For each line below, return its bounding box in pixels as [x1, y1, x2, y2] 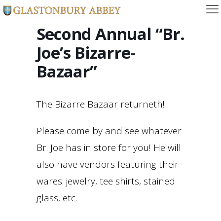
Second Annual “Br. [37, 23, 184, 45]
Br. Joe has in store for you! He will [37, 141, 181, 154]
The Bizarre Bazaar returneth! [37, 98, 165, 110]
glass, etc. [37, 191, 77, 204]
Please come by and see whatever [37, 124, 182, 137]
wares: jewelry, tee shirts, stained [37, 175, 175, 187]
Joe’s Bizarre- [37, 41, 135, 64]
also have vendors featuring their [37, 158, 179, 171]
